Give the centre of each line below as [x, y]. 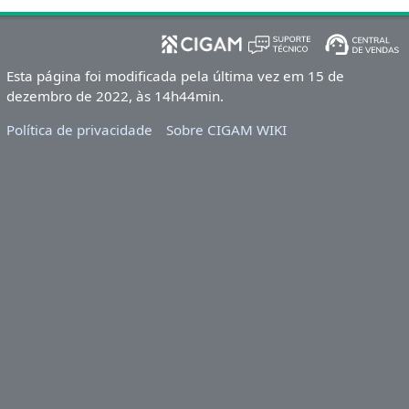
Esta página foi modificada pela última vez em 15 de [175, 75]
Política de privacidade [79, 130]
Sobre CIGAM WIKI [227, 130]
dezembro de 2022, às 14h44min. [115, 95]
